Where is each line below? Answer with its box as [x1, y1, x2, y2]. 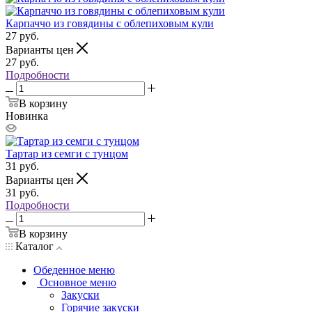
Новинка [6, 109, 48, 122]
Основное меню [40, 276, 116, 288]
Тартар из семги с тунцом [6, 147, 128, 159]
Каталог [13, 240, 56, 252]
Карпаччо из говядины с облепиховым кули [6, 17, 214, 29]
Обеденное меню [33, 263, 115, 276]
